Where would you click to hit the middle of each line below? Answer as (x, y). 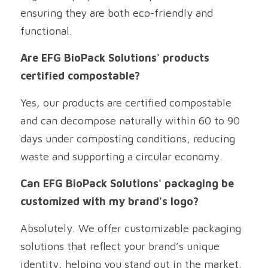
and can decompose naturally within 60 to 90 (130, 121)
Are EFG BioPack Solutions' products (115, 58)
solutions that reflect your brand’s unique (120, 246)
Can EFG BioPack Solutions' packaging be (127, 183)
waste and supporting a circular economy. (121, 156)
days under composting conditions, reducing (128, 138)
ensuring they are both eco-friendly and (117, 13)
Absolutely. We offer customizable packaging (131, 228)
